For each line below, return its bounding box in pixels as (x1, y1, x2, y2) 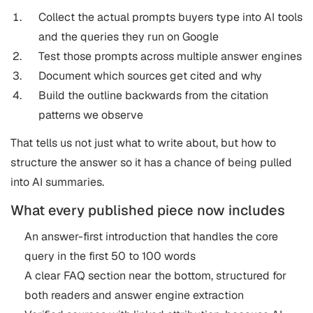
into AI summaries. (10, 175, 104, 189)
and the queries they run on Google (38, 29, 219, 44)
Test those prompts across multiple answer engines (38, 49, 302, 64)
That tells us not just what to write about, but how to (10, 136, 276, 150)
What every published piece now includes (10, 201, 285, 219)
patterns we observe (38, 108, 143, 122)
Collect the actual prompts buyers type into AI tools (38, 10, 303, 24)
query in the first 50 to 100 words (24, 249, 196, 263)
